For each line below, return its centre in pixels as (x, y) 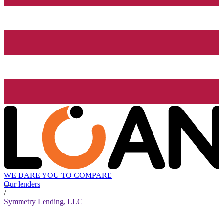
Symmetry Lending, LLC (43, 202)
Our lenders (22, 184)
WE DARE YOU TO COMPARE (58, 175)
